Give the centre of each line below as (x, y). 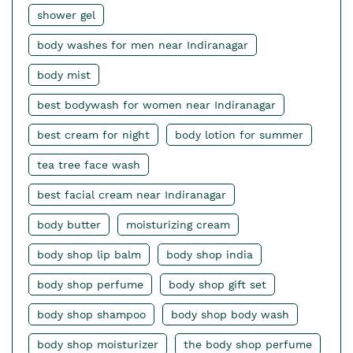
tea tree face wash (89, 165)
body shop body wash (230, 315)
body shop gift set (217, 285)
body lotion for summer (239, 135)
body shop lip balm (89, 255)
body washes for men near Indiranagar (143, 45)
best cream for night (93, 135)
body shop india (210, 255)
